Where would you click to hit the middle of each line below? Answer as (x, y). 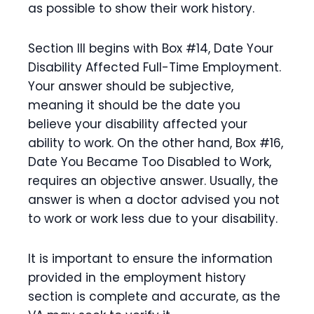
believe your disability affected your (138, 124)
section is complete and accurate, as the (154, 296)
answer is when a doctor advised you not (154, 200)
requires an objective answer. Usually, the (153, 181)
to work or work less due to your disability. (153, 219)
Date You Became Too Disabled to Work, (150, 162)
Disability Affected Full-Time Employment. (155, 67)
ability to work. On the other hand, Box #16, (156, 143)
